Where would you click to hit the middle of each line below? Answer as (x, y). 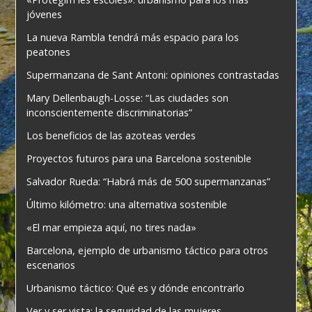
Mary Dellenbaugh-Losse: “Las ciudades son (128, 97)
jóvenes (45, 14)
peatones (49, 52)
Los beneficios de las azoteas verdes (111, 135)
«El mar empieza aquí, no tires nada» (112, 227)
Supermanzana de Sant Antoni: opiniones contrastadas (153, 75)
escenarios (51, 265)
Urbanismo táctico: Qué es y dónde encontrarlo (136, 288)
